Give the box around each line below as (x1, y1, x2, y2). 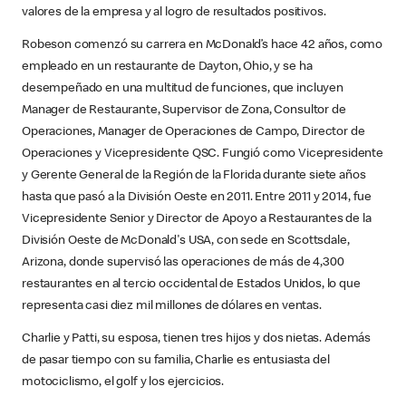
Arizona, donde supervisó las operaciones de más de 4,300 (22, 256, 344, 269)
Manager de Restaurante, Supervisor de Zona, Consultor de (22, 103, 346, 117)
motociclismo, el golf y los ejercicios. (22, 375, 225, 389)
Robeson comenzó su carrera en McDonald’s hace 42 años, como (22, 38, 383, 52)
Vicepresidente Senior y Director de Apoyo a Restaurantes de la (22, 212, 372, 226)
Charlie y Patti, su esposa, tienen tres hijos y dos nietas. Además (22, 332, 372, 345)
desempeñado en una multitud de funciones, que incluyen (22, 82, 343, 95)
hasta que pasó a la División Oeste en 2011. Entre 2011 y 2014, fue (22, 190, 372, 204)
